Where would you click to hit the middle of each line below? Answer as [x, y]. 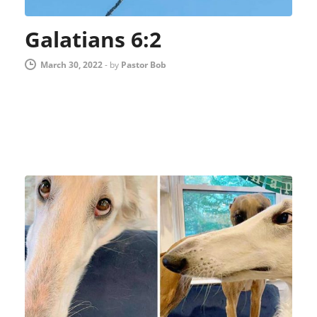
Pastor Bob [144, 64]
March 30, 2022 [71, 64]
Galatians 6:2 [93, 39]
